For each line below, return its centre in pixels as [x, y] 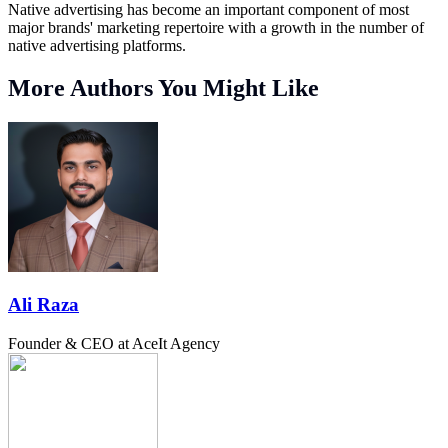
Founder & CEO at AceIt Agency [114, 344]
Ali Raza [43, 305]
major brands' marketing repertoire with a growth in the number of [216, 27]
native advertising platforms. [97, 45]
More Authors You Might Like [163, 87]
